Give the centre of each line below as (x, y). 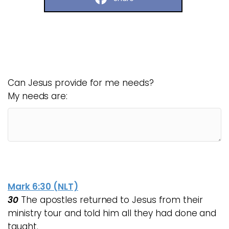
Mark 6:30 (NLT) (43, 187)
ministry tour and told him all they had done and (112, 213)
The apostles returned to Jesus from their (112, 200)
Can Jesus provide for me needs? (81, 83)
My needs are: (38, 96)
